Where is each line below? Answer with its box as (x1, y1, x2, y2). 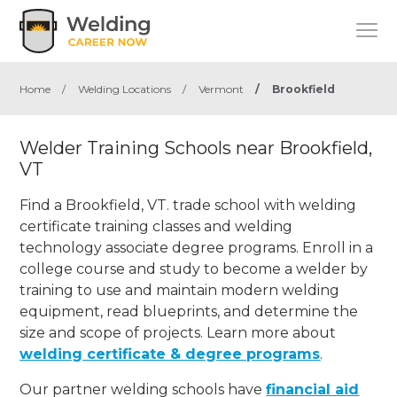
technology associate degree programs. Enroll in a (19, 238, 374, 256)
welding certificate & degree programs (19, 345, 321, 362)
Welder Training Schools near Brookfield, (19, 137, 373, 159)
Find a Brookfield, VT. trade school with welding (19, 196, 357, 214)
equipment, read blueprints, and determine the (19, 302, 359, 320)
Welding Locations (78, 82, 172, 96)
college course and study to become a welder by (19, 260, 369, 277)
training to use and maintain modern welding (19, 281, 340, 299)
